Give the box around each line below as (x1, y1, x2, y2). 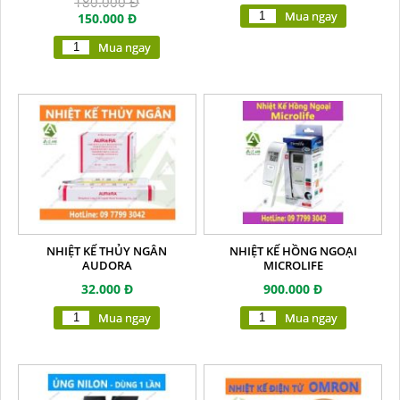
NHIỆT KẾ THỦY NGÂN (46, 242, 168, 259)
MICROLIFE (262, 256, 323, 273)
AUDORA (81, 256, 132, 273)
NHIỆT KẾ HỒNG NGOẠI (229, 242, 357, 259)
